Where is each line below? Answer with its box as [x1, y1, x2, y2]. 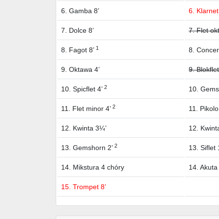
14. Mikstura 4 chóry [61, 163, 124, 172]
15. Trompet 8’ [61, 183, 106, 191]
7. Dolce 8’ [61, 26, 94, 35]
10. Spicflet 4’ [61, 85, 104, 93]
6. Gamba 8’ [61, 7, 99, 15]
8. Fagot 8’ [61, 46, 96, 54]
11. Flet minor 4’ [61, 105, 112, 113]
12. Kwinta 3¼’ [61, 124, 107, 132]
